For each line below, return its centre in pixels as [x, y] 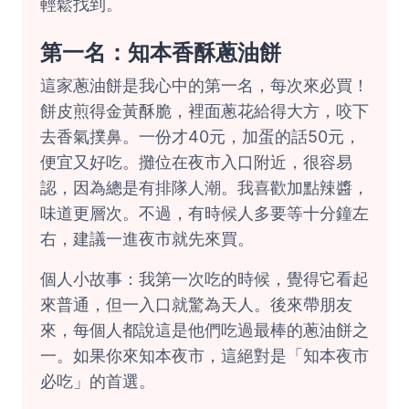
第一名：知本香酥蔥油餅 [161, 52]
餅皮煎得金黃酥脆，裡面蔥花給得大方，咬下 [204, 111]
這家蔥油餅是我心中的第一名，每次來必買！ [204, 85]
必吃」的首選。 [98, 381]
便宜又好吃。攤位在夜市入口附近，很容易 [196, 162]
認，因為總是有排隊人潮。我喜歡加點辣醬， [204, 188]
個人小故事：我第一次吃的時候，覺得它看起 [204, 279]
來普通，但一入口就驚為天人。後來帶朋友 [196, 304]
